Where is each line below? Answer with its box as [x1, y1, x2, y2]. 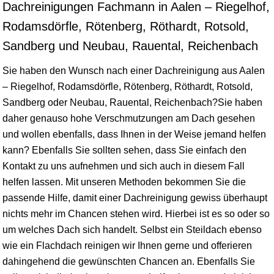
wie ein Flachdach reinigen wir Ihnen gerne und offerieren [2, 240, 252, 251]
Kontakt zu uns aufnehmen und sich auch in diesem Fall [2, 160, 245, 171]
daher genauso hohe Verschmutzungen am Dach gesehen [2, 113, 255, 124]
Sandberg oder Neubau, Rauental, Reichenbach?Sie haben [2, 97, 262, 108]
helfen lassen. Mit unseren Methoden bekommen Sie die [2, 176, 246, 187]
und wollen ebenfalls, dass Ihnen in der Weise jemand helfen [2, 128, 266, 139]
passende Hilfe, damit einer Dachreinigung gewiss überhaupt [2, 192, 267, 203]
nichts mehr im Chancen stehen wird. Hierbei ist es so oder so [2, 208, 270, 219]
